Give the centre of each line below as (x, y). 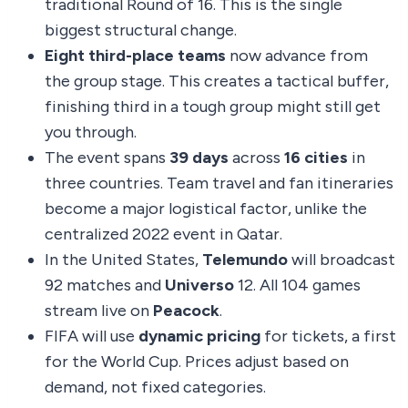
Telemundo (245, 259)
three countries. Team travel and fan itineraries (219, 183)
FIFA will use (92, 336)
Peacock (186, 310)
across (256, 157)
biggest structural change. (141, 30)
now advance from (297, 55)
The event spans (107, 157)
